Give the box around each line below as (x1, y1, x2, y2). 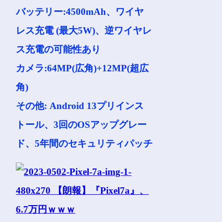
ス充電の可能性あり (16, 44, 101, 55)
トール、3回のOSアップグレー (16, 119, 147, 130)
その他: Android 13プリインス (16, 101, 144, 111)
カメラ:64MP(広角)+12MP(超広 (16, 63, 149, 73)
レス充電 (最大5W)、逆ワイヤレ (16, 25, 152, 36)
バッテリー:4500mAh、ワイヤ (16, 6, 144, 17)
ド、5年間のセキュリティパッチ (16, 138, 153, 149)
